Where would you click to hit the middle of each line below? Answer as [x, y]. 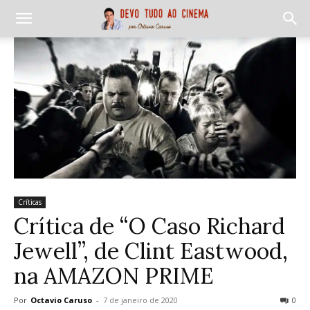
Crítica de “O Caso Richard [149, 226]
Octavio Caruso [61, 300]
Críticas [30, 202]
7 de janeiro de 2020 [140, 300]
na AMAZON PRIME [114, 275]
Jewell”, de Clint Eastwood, [151, 250]
